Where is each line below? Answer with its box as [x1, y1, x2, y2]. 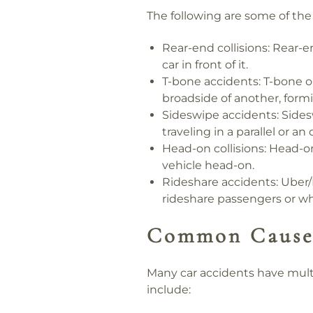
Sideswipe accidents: [162, 108, 279, 122]
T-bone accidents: [162, 74, 261, 88]
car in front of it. [162, 57, 249, 71]
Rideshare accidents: [162, 175, 279, 189]
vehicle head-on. [162, 158, 255, 172]
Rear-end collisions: [162, 41, 270, 54]
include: [147, 282, 191, 296]
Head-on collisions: [162, 141, 267, 155]
